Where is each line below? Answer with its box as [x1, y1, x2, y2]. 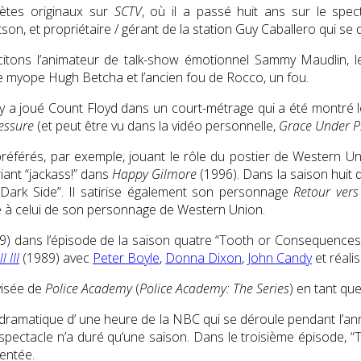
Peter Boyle [93, 248, 160, 267]
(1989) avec [19, 248, 93, 267]
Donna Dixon [165, 248, 242, 267]
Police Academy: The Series [139, 279, 289, 297]
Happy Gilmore [112, 164, 197, 183]
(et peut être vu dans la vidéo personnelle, [34, 116, 279, 135]
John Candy [247, 248, 312, 267]
